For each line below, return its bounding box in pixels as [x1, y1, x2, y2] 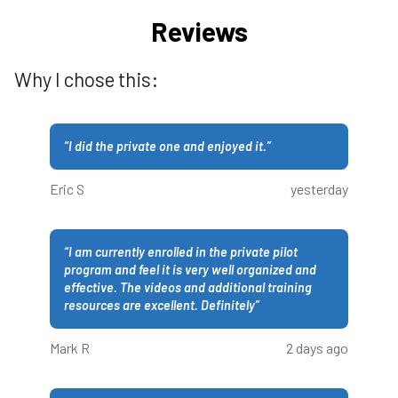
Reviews [150, 14, 248, 47]
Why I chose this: [14, 67, 158, 91]
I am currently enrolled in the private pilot [68, 244, 298, 260]
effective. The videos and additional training [64, 280, 120, 296]
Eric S [50, 179, 84, 197]
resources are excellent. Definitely [64, 298, 255, 314]
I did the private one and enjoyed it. [68, 138, 267, 154]
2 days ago [286, 338, 348, 356]
